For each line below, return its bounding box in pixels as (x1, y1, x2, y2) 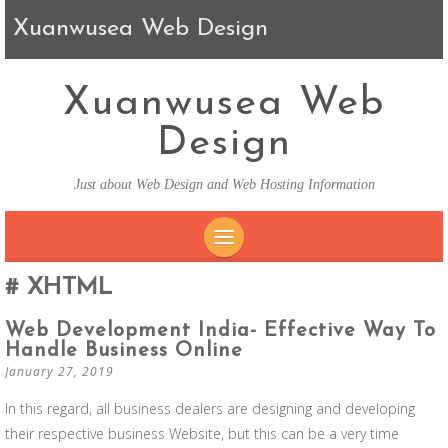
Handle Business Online (5, 341, 243, 361)
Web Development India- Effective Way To (5, 321, 436, 341)
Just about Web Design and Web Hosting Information (73, 177, 375, 192)
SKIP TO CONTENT (224, 267, 375, 282)
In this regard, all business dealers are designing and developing (5, 399, 415, 418)
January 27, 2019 (5, 363, 114, 380)
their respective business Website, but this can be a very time (5, 424, 399, 443)
